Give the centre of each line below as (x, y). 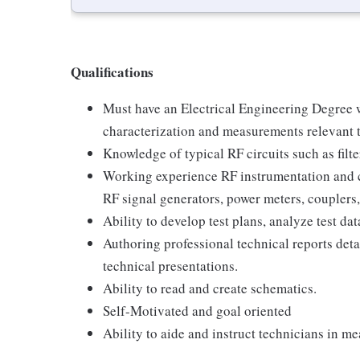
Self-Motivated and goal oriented (197, 310)
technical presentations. (170, 265)
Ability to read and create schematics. (210, 288)
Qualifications (112, 72)
